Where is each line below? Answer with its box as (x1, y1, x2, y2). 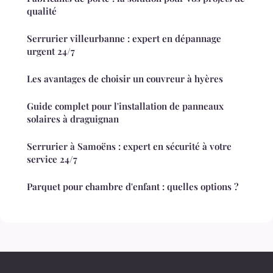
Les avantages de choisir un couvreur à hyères (27, 72, 223, 85)
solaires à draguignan (27, 112, 119, 125)
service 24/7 (27, 152, 77, 165)
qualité (27, 4, 57, 17)
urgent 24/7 (27, 44, 75, 57)
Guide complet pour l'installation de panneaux (27, 99, 224, 112)
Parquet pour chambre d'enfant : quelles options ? (27, 180, 238, 193)
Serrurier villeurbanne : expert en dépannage (27, 32, 221, 44)
